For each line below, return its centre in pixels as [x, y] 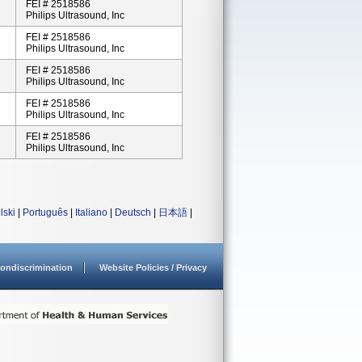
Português [45, 213]
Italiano [91, 213]
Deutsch [133, 213]
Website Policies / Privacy [153, 267]
